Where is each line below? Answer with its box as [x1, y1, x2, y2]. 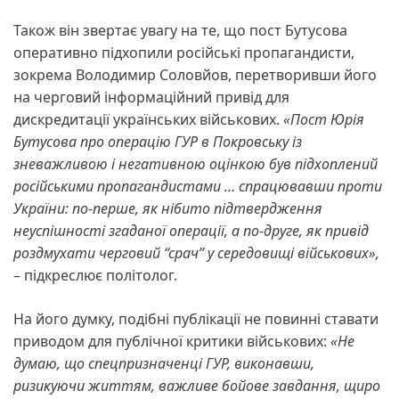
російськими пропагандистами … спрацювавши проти [13, 176, 382, 197]
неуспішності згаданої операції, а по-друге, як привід [13, 221, 369, 241]
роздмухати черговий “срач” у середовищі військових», [13, 243, 379, 264]
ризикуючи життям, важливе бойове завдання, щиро [13, 376, 380, 396]
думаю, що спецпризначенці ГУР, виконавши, [13, 354, 314, 374]
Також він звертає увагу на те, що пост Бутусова [13, 20, 347, 41]
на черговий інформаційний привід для [13, 87, 289, 108]
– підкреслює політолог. [13, 265, 177, 286]
